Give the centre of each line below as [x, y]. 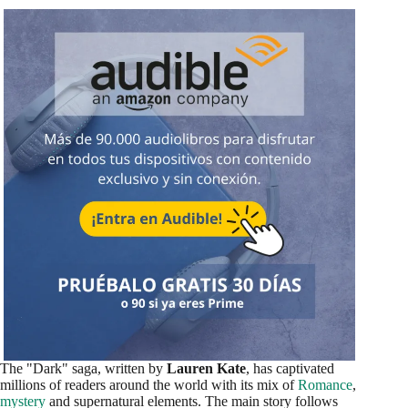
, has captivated [290, 369]
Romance [325, 385]
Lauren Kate [206, 369]
